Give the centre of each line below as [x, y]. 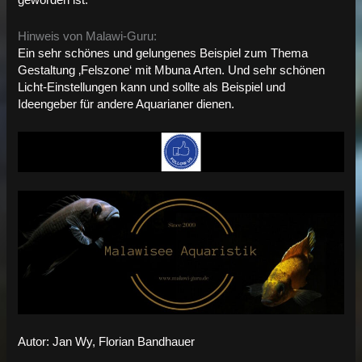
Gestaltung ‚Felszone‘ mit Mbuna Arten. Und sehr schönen [172, 70]
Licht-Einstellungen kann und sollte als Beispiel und [152, 87]
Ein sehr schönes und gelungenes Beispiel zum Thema [163, 53]
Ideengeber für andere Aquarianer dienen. [126, 104]
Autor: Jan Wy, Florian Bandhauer [107, 341]
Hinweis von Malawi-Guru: [88, 36]
